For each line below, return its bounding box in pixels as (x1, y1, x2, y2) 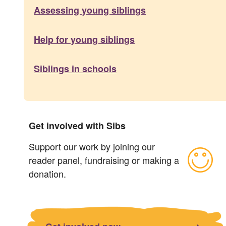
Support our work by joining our (29, 139, 155, 153)
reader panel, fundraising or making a (29, 153, 179, 166)
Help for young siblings (34, 32, 135, 46)
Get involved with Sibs (29, 119, 126, 132)
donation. (29, 166, 66, 180)
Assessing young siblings (34, 3, 146, 17)
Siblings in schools (34, 62, 117, 75)
